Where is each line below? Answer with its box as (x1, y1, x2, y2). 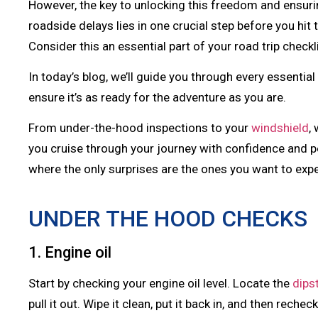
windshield (251, 121, 309, 136)
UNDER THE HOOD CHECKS (28, 205, 307, 233)
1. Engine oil (28, 243, 111, 262)
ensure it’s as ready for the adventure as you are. (28, 89, 289, 104)
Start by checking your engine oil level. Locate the (28, 276, 292, 291)
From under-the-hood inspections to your (28, 121, 251, 136)
